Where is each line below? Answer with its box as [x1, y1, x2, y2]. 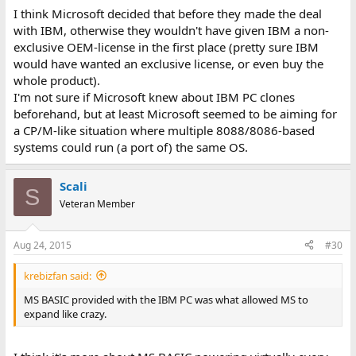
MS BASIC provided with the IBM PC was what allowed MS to [23, 292, 308, 307]
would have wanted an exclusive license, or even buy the [13, 56, 323, 72]
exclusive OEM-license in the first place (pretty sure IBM [13, 39, 319, 55]
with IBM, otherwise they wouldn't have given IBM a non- [13, 22, 329, 38]
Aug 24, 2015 [13, 238, 72, 252]
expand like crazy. [23, 306, 106, 321]
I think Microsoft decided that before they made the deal [13, 6, 322, 21]
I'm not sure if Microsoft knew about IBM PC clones [13, 89, 295, 105]
